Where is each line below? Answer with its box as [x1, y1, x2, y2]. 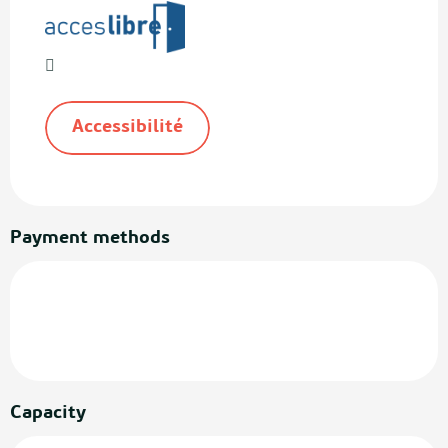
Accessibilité [72, 118, 183, 138]
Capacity [10, 404, 86, 424]
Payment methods [10, 229, 170, 249]
